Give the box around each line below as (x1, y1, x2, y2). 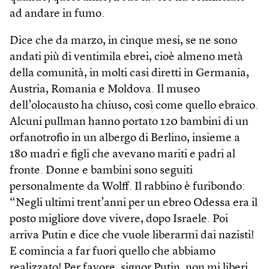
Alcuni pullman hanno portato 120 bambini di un (10, 116, 249, 128)
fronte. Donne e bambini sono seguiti (10, 165, 193, 177)
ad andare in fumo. (10, 8, 104, 20)
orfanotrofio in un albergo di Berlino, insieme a (10, 132, 240, 144)
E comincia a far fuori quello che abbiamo (10, 246, 216, 258)
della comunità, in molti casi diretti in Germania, (10, 67, 249, 79)
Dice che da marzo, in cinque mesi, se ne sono (10, 35, 237, 47)
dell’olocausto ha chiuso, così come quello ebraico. (10, 100, 258, 112)
